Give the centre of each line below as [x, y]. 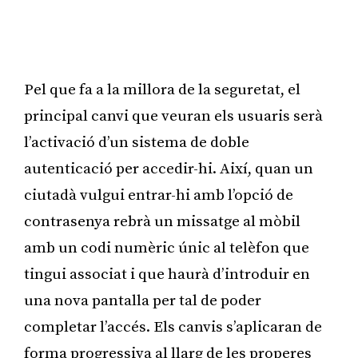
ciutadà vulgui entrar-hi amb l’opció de [159, 195]
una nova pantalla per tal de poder [143, 300]
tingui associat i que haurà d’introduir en [167, 274]
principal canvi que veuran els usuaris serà [173, 116]
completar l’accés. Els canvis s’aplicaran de [173, 327]
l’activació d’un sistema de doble [137, 142]
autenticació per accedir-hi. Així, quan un [169, 169]
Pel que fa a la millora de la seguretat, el [162, 89]
